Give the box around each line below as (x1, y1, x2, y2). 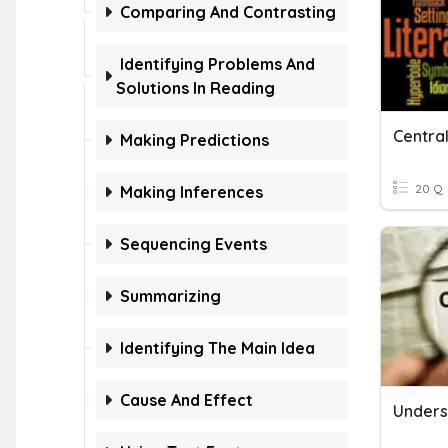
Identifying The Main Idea (120, 338, 315, 358)
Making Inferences (120, 182, 263, 202)
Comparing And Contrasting (120, 2, 336, 22)
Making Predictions (120, 130, 269, 150)
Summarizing (120, 286, 221, 306)
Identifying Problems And (120, 54, 315, 74)
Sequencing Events (120, 234, 267, 254)
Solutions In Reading (116, 78, 275, 98)
